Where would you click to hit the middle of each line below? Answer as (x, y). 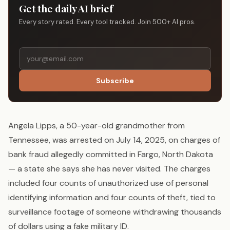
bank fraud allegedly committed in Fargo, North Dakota (111, 155)
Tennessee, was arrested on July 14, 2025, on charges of (114, 140)
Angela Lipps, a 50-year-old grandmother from (97, 126)
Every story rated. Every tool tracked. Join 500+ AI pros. (107, 22)
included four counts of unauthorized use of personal (108, 183)
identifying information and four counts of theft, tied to (112, 198)
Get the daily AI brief (66, 8)
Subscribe (115, 81)
